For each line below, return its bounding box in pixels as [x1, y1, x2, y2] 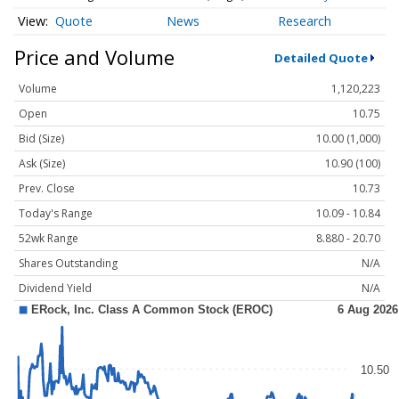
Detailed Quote [273, 49, 368, 66]
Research [278, 12, 332, 30]
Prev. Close [19, 181, 75, 197]
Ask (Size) [19, 156, 65, 172]
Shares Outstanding [19, 256, 118, 272]
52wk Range [19, 231, 78, 247]
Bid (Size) [19, 131, 64, 147]
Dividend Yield [19, 281, 92, 297]
